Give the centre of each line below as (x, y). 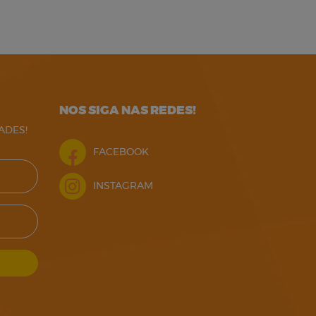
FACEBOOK (121, 152)
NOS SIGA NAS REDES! (127, 110)
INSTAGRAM (123, 186)
